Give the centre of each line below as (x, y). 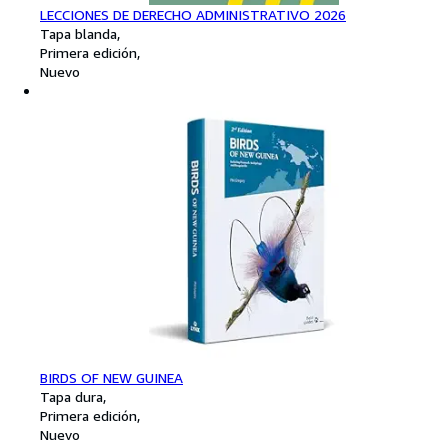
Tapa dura (71, 397)
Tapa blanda (78, 33)
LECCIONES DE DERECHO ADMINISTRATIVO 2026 (193, 14)
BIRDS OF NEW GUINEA (111, 378)
